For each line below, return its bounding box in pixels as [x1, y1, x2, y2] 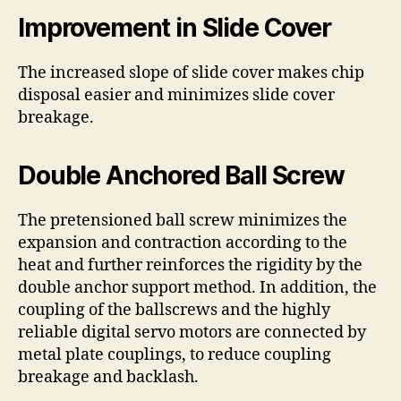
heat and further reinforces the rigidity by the [18, 255, 363, 276]
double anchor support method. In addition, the [18, 277, 377, 298]
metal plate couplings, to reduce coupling [18, 345, 331, 365]
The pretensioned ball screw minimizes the [18, 210, 347, 231]
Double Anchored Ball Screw [18, 160, 345, 191]
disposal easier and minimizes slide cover [18, 85, 335, 106]
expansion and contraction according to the [18, 233, 347, 253]
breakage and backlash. [18, 367, 199, 388]
